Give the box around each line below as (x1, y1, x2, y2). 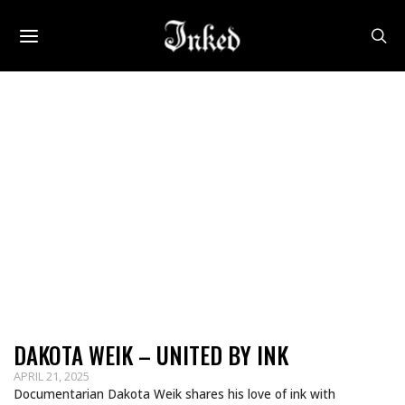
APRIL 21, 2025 (14, 368, 89, 384)
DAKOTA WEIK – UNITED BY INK (14, 338, 288, 372)
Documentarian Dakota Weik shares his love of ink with (14, 385, 335, 402)
